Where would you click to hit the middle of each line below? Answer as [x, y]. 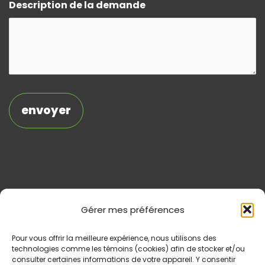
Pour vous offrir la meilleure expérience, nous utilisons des [114, 238]
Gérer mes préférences [132, 209]
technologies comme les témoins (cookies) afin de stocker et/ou [128, 249]
